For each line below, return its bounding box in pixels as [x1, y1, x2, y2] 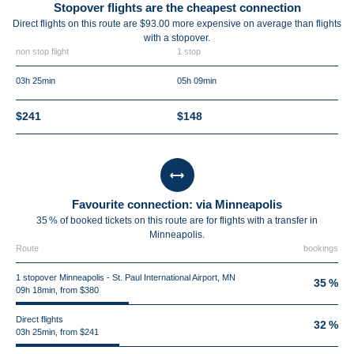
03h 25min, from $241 [16, 327, 99, 337]
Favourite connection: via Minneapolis [72, 198, 282, 211]
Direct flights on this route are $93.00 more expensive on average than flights [13, 18, 341, 29]
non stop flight [16, 47, 69, 56]
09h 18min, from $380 [16, 285, 99, 295]
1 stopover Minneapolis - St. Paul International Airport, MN [16, 273, 235, 282]
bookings [303, 243, 338, 253]
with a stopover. [144, 32, 210, 43]
